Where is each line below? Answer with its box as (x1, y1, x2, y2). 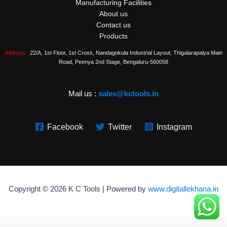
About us (99, 10, 128, 18)
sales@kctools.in (98, 90, 159, 98)
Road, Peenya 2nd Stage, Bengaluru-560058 (59, 59, 168, 65)
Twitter (108, 122, 132, 131)
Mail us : (68, 90, 98, 98)
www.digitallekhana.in (148, 185, 218, 193)
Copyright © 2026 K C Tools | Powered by (9, 185, 148, 193)
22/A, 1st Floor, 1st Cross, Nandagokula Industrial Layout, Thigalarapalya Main (27, 50, 222, 56)
